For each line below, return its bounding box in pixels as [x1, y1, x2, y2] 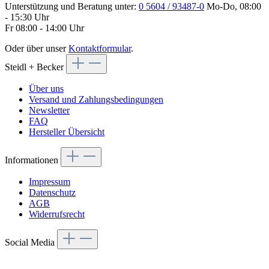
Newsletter [29, 104, 70, 115]
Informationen [5, 154, 61, 165]
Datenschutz [29, 187, 76, 198]
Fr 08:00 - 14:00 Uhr [5, 22, 84, 33]
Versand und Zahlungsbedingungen [29, 94, 163, 104]
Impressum [29, 176, 70, 187]
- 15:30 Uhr [5, 11, 49, 22]
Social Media [5, 237, 57, 247]
